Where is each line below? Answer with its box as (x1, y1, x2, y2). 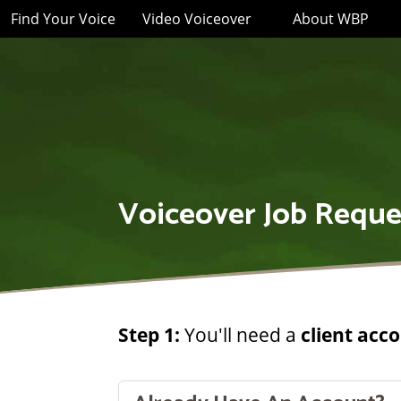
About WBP (293, 9, 369, 29)
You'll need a (180, 321, 301, 347)
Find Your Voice (11, 9, 115, 29)
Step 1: (118, 321, 180, 347)
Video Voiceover (142, 9, 252, 29)
